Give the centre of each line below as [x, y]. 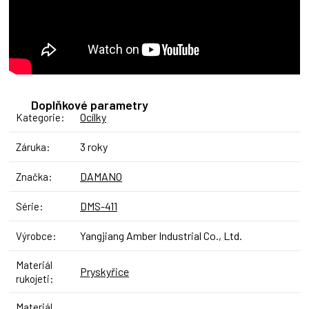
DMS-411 [99, 206]
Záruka [31, 147]
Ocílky [93, 117]
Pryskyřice [104, 272]
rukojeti [33, 279]
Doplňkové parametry [90, 105]
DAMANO [101, 177]
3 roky [94, 147]
